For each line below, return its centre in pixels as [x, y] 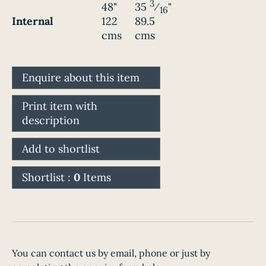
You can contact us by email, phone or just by [111, 253]
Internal [33, 21]
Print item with [60, 106]
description [51, 121]
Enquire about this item [81, 78]
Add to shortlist [61, 149]
